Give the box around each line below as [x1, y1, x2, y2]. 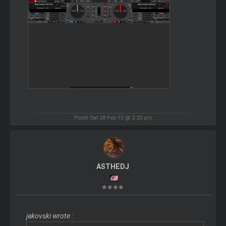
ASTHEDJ [96, 162, 130, 171]
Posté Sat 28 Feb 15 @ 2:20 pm [74, 114, 152, 121]
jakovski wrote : [26, 211, 73, 220]
